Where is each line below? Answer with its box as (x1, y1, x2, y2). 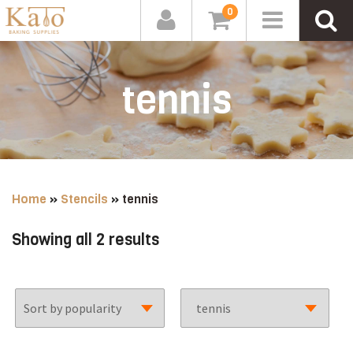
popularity (158, 263, 230, 284)
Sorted (158, 229, 207, 250)
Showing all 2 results (12, 229, 159, 251)
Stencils (61, 191, 108, 207)
